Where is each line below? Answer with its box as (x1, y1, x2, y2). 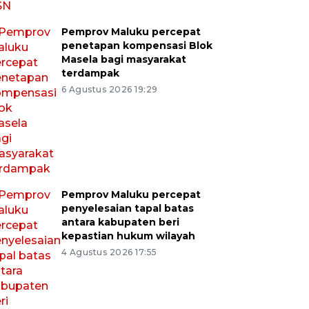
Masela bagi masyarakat (61, 52, 186, 66)
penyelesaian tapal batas (61, 201, 194, 215)
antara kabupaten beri (61, 215, 179, 228)
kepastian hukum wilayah (61, 229, 195, 242)
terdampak (61, 66, 119, 79)
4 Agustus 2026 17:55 (61, 246, 157, 257)
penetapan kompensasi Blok (61, 39, 212, 52)
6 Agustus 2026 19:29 (61, 83, 158, 94)
